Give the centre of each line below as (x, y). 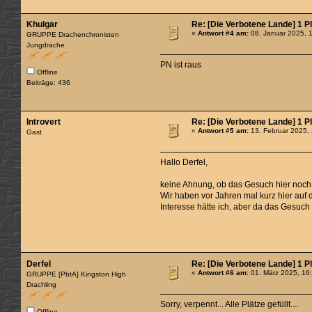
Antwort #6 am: (224, 272)
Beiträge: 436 (49, 83)
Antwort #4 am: (224, 33)
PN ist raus (181, 65)
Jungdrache (46, 45)
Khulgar (42, 25)
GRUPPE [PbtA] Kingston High (77, 274)
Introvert (44, 122)
